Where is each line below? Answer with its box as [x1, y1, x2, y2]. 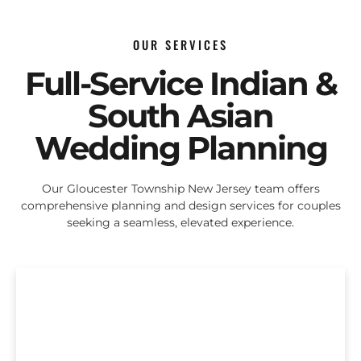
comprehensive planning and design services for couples [20, 198, 341, 214]
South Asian [88, 96, 273, 136]
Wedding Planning [34, 128, 327, 168]
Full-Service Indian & [24, 64, 337, 104]
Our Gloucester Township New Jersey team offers [41, 181, 320, 197]
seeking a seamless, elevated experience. [67, 215, 294, 230]
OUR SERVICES [133, 36, 228, 54]
